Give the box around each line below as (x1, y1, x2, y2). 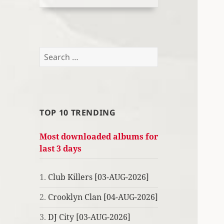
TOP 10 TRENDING (39, 107, 116, 118)
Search (39, 47, 66, 58)
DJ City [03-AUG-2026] (48, 211, 131, 223)
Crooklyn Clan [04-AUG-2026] (48, 191, 158, 203)
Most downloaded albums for (39, 131, 158, 142)
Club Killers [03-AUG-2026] (48, 171, 149, 183)
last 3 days (39, 143, 82, 154)
